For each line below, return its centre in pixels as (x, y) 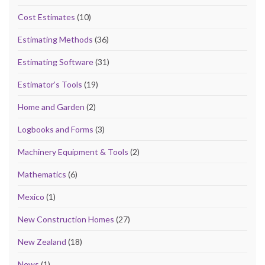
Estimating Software (56, 62)
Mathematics (42, 174)
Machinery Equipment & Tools (73, 151)
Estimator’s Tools (50, 84)
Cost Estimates (46, 17)
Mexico (31, 196)
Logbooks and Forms (56, 129)
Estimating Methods (55, 39)
